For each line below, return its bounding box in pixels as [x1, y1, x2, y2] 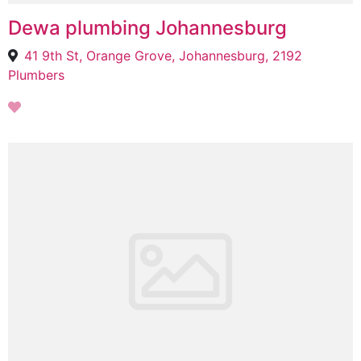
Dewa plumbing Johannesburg [8, 16, 287, 39]
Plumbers [8, 67, 64, 83]
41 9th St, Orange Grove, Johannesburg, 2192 [24, 48, 302, 64]
